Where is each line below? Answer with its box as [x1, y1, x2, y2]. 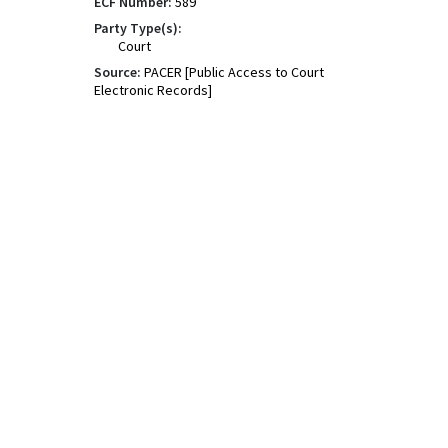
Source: [94, 63, 141, 81]
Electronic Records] [94, 81, 212, 99]
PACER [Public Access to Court [144, 63, 324, 81]
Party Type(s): [94, 19, 182, 37]
